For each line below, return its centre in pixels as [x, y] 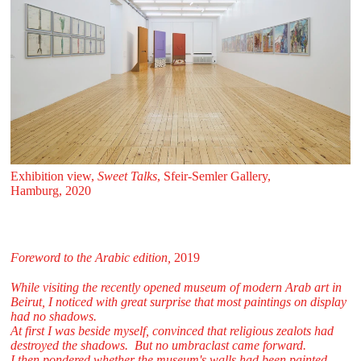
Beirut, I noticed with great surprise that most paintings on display [178, 301]
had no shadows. [53, 316]
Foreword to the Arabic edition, [90, 257]
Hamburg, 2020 [50, 191]
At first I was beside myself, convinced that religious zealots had [172, 330]
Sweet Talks [127, 176]
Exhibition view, [54, 176]
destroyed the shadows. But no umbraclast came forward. [158, 345]
